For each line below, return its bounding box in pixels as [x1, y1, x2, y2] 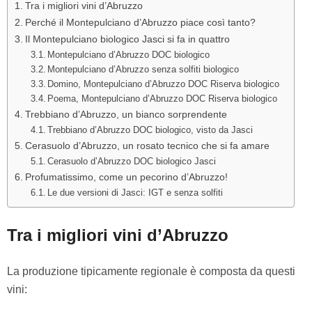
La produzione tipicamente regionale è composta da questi [7, 265, 295, 277]
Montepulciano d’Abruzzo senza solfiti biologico [47, 64, 240, 75]
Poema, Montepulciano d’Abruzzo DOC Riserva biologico [47, 93, 278, 104]
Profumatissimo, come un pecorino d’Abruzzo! [24, 171, 228, 182]
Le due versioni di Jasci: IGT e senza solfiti [47, 187, 224, 198]
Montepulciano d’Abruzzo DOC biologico [47, 49, 210, 60]
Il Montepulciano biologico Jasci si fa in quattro [24, 33, 230, 45]
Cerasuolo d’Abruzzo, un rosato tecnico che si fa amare [24, 140, 270, 151]
